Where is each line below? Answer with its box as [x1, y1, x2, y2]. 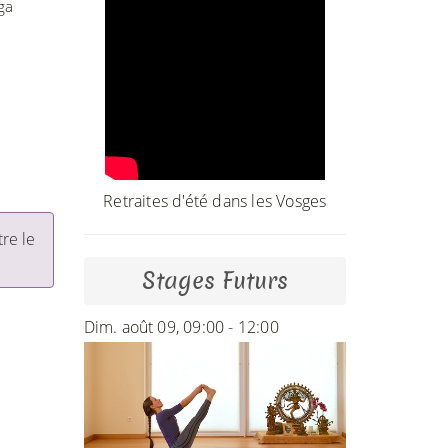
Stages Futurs [141, 264, 288, 297]
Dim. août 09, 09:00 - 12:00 [83, 315, 279, 338]
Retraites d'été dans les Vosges [103, 189, 327, 212]
